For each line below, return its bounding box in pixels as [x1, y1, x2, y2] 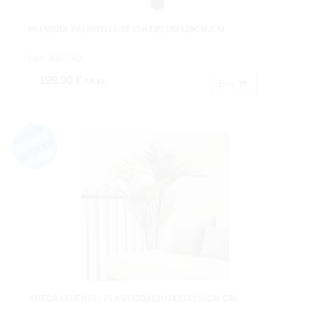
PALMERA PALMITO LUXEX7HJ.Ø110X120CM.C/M [28, 25, 225, 34]
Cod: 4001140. [28, 54, 83, 63]
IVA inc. [84, 77, 108, 86]
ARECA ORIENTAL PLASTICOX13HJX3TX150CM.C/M [28, 294, 237, 303]
